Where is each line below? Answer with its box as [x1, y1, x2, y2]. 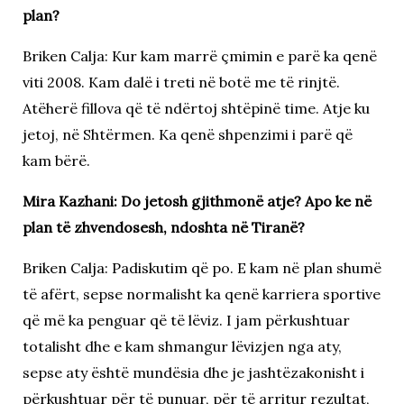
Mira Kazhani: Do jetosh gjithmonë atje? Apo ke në [22, 191, 372, 210]
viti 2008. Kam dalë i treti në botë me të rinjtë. [22, 72, 340, 91]
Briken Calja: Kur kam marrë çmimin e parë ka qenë [22, 46, 377, 65]
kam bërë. [22, 151, 90, 170]
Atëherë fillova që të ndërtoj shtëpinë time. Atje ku [22, 98, 370, 117]
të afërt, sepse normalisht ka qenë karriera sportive [22, 284, 381, 303]
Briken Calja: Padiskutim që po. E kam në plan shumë [22, 258, 381, 277]
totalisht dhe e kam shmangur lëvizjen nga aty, [22, 336, 342, 355]
